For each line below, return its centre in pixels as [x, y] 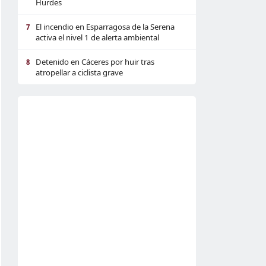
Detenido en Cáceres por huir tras [95, 62]
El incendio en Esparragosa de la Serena [105, 27]
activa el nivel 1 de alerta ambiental [97, 37]
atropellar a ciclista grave [79, 72]
